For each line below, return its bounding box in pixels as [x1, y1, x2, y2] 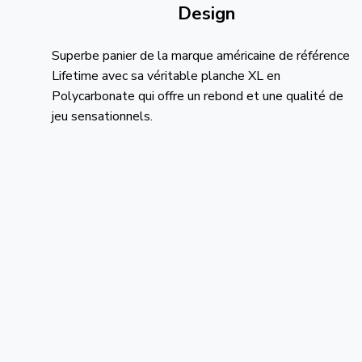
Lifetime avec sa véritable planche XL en [51, 67, 280, 85]
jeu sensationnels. [51, 107, 153, 125]
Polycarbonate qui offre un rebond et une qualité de [51, 87, 343, 105]
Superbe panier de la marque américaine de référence [51, 47, 350, 65]
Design [178, 2, 236, 26]
